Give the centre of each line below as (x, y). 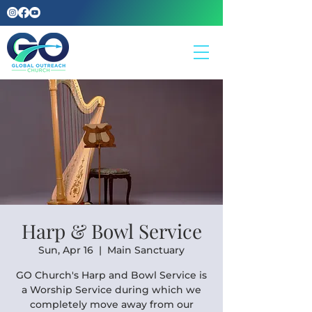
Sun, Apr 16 (66, 250)
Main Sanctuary (146, 250)
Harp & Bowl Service (111, 231)
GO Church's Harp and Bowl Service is (111, 275)
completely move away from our (111, 304)
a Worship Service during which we (111, 290)
